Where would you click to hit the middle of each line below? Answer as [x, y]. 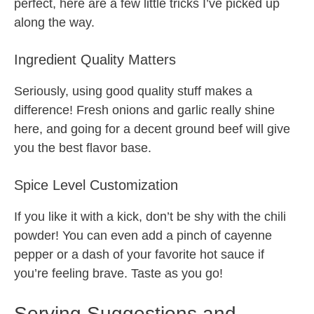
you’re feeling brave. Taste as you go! [118, 274]
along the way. [54, 23]
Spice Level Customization [96, 185]
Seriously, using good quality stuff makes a [133, 91]
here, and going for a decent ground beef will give [152, 129]
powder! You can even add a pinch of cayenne [143, 236]
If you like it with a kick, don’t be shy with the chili [150, 217]
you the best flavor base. [83, 148]
